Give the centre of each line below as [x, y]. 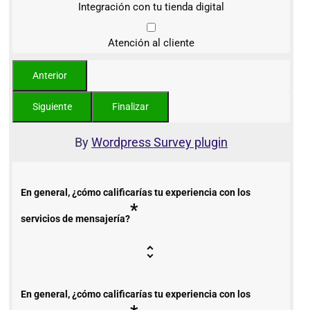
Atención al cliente [151, 43]
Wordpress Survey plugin [159, 142]
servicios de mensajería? [75, 218]
